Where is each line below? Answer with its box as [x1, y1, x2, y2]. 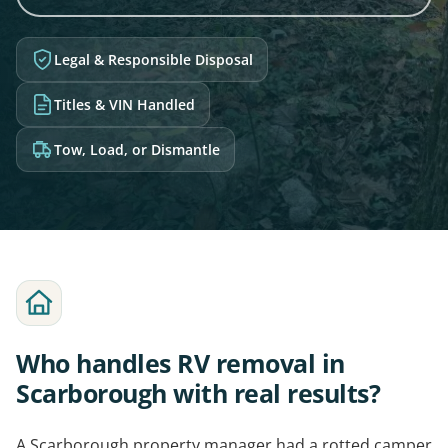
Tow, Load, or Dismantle [53, 140, 220, 159]
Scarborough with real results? [16, 376, 380, 410]
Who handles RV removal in [16, 346, 345, 380]
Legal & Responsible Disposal [53, 50, 253, 69]
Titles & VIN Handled [53, 95, 195, 114]
